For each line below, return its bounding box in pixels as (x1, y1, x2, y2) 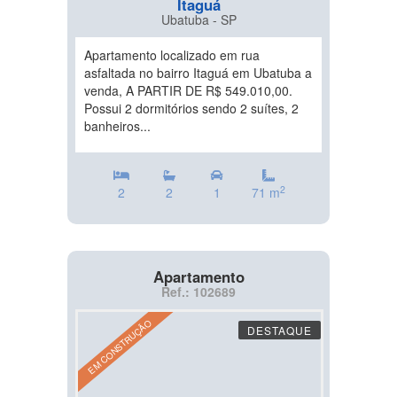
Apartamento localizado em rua (84, 46, 260, 64)
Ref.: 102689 (161, 283, 236, 300)
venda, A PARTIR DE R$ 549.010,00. (84, 82, 292, 99)
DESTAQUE (247, 323, 312, 338)
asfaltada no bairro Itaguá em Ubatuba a (84, 64, 312, 82)
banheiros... (84, 117, 151, 135)
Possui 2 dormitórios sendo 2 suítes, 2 (84, 99, 299, 117)
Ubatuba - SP (160, 11, 237, 28)
